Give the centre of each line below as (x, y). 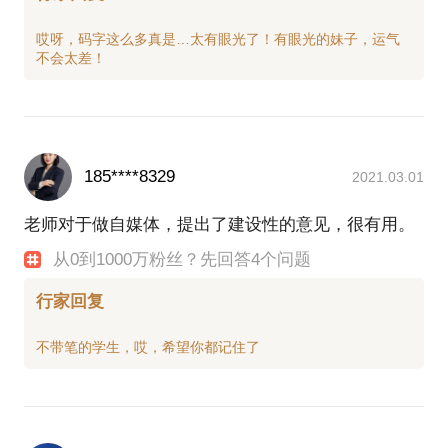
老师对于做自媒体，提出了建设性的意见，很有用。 (219, 225)
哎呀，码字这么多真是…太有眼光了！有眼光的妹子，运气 (218, 39)
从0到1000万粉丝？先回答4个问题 (182, 260)
